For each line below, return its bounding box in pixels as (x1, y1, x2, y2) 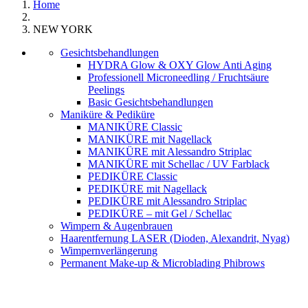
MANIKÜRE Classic (88, 121, 182, 133)
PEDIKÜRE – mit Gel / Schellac (88, 208, 232, 219)
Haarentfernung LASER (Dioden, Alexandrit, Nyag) (60, 232, 289, 244)
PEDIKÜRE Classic (88, 170, 177, 182)
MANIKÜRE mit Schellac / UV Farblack (88, 158, 269, 170)
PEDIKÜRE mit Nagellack (88, 183, 207, 195)
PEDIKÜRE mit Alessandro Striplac (88, 195, 247, 207)
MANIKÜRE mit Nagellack (88, 133, 212, 145)
